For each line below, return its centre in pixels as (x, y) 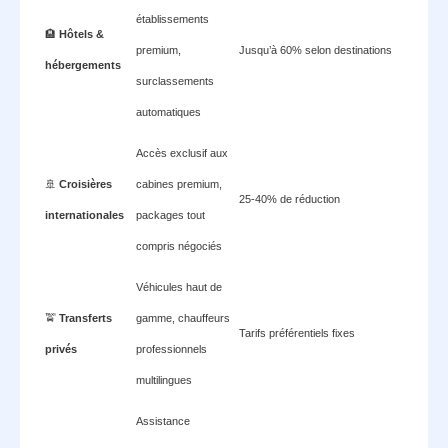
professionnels (171, 348)
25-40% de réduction (289, 198)
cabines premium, (179, 183)
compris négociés (179, 245)
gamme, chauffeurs (183, 317)
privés (61, 348)
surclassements (175, 80)
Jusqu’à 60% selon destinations (315, 49)
